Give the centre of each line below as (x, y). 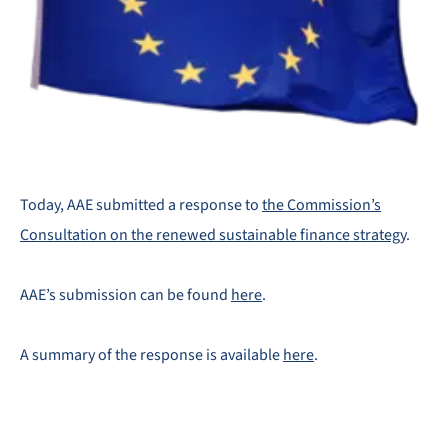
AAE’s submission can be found (125, 295)
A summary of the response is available (151, 355)
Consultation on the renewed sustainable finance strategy (213, 235)
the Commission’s (321, 205)
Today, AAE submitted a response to (141, 205)
